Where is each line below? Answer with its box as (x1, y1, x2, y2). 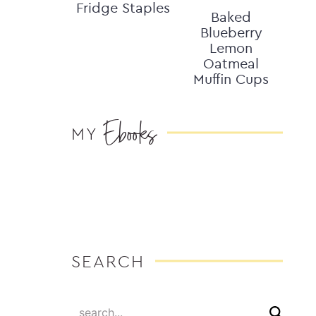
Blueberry (200, 23, 262, 41)
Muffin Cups (193, 70, 269, 87)
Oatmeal (203, 54, 260, 72)
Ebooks (104, 112, 157, 153)
